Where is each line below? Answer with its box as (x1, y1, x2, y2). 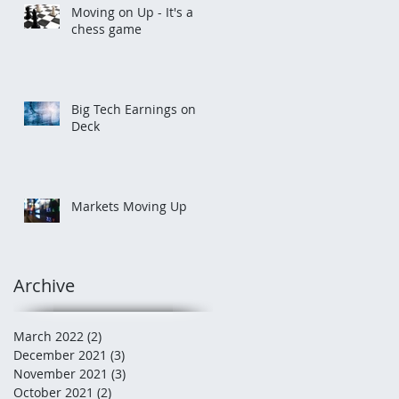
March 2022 (13, 328, 84, 345)
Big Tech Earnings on (71, 101, 196, 118)
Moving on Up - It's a (71, 4, 193, 20)
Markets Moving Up (71, 198, 187, 215)
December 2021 (13, 346, 107, 363)
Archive (13, 273, 75, 297)
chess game (71, 20, 142, 37)
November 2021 (13, 365, 108, 382)
